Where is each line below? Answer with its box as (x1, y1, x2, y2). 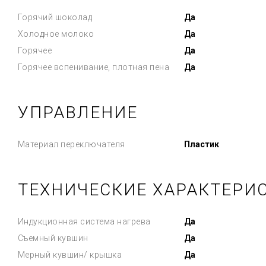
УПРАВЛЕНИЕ (17, 103, 138, 122)
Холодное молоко (17, 29, 94, 39)
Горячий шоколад (17, 12, 92, 22)
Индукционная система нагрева (17, 217, 151, 226)
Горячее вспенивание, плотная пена (17, 62, 169, 72)
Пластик (183, 140, 219, 149)
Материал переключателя (17, 140, 125, 149)
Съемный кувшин (17, 233, 88, 243)
